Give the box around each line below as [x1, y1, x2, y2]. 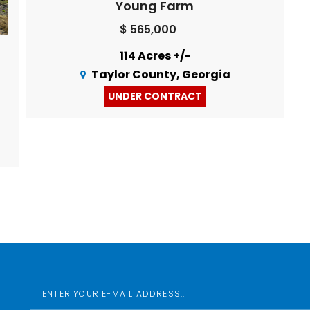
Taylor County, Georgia [91, 66, 230, 82]
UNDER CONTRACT [107, 89, 202, 103]
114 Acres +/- [119, 47, 191, 64]
